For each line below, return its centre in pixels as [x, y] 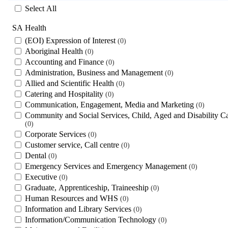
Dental [37, 155]
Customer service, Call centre [73, 145]
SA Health [29, 27]
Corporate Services [56, 134]
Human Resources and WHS [73, 198]
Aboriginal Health [55, 51]
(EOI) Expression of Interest [71, 40]
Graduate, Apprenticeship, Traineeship [88, 187]
